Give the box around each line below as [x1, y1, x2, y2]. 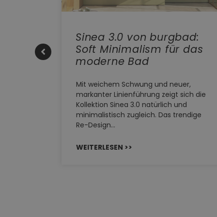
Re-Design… [76, 120, 115, 130]
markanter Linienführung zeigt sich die [76, 90, 206, 100]
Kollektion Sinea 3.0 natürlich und [76, 100, 187, 110]
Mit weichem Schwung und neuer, [76, 79, 191, 90]
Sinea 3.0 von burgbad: [76, 30, 199, 45]
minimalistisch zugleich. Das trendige [76, 110, 201, 120]
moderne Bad [76, 54, 149, 69]
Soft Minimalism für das [76, 42, 203, 57]
